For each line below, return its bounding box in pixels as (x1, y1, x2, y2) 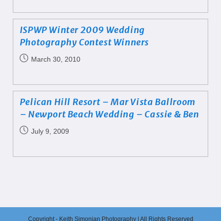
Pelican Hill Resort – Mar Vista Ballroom (19, 96, 195, 108)
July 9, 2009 (31, 127, 69, 135)
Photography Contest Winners (19, 37, 149, 48)
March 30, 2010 (31, 55, 80, 63)
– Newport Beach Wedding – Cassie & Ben (19, 109, 199, 120)
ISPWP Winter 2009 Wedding (19, 24, 145, 36)
